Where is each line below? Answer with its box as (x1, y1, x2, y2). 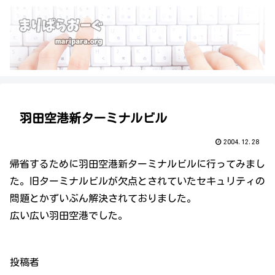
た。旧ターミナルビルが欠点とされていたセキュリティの (10, 176, 265, 186)
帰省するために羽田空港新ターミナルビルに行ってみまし (10, 159, 265, 169)
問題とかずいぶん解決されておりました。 (10, 193, 196, 203)
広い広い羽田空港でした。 (10, 211, 128, 220)
